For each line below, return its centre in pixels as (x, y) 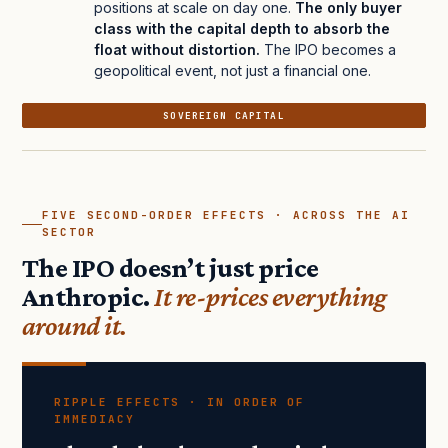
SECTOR (68, 232)
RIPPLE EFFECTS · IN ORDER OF (180, 402)
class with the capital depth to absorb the (242, 29)
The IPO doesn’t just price (170, 268)
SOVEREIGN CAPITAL (224, 116)
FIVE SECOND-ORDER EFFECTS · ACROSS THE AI (225, 215)
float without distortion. (177, 50)
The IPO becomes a (328, 50)
